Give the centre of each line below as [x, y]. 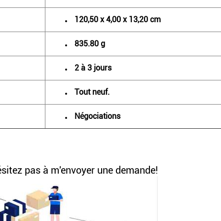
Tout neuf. [92, 92]
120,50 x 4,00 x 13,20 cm [118, 19]
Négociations [97, 116]
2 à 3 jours [93, 68]
